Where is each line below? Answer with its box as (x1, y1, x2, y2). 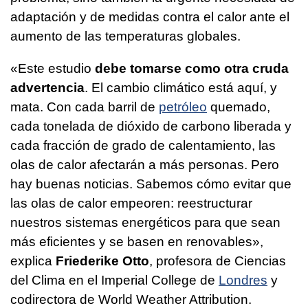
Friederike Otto (56, 254, 149, 269)
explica (10, 254, 56, 269)
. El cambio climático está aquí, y (85, 80, 277, 96)
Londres (219, 273, 267, 288)
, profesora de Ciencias (149, 254, 286, 269)
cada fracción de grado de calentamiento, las (10, 138, 276, 153)
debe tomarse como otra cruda (95, 61, 289, 76)
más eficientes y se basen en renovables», (10, 234, 263, 250)
